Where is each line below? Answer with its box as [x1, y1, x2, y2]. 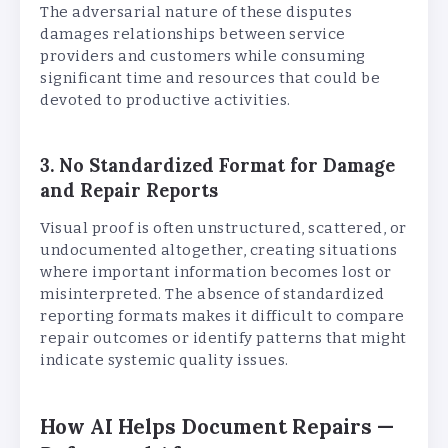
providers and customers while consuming [40, 47, 366, 66]
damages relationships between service [40, 25, 346, 44]
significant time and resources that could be [40, 69, 380, 88]
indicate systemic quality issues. [40, 351, 289, 370]
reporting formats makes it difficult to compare [40, 307, 405, 326]
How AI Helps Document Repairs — [40, 414, 394, 441]
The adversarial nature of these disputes [40, 3, 352, 22]
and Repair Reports [40, 179, 218, 203]
